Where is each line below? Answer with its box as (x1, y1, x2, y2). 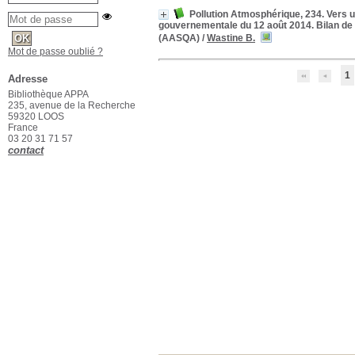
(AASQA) (158, 32, 200, 44)
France (8, 122, 40, 133)
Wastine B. (207, 32, 255, 44)
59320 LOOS (8, 111, 64, 122)
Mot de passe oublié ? (8, 46, 103, 57)
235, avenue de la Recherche (8, 100, 136, 111)
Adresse (8, 73, 48, 85)
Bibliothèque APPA (8, 89, 89, 100)
